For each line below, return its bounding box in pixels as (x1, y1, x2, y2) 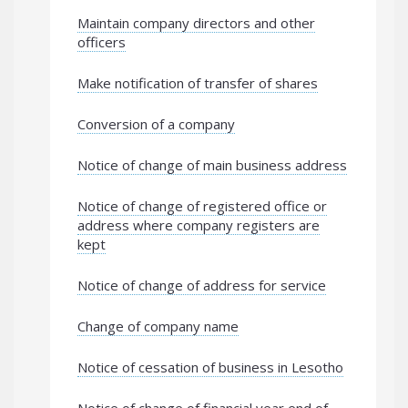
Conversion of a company (77, 115, 235, 133)
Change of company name (77, 317, 239, 335)
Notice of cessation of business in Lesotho (77, 358, 343, 376)
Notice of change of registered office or (77, 197, 327, 215)
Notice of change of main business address (77, 156, 347, 174)
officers (77, 33, 126, 51)
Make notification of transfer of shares (77, 74, 318, 92)
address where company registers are (77, 216, 320, 234)
